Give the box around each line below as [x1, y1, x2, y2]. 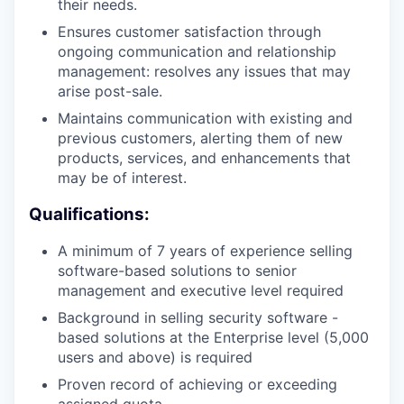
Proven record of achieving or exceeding [58, 375, 337, 394]
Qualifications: [29, 203, 150, 225]
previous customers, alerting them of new [58, 129, 343, 147]
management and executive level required [58, 281, 344, 300]
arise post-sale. [58, 82, 162, 100]
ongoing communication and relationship [58, 42, 336, 60]
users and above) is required [58, 348, 252, 367]
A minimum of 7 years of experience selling [58, 242, 353, 261]
